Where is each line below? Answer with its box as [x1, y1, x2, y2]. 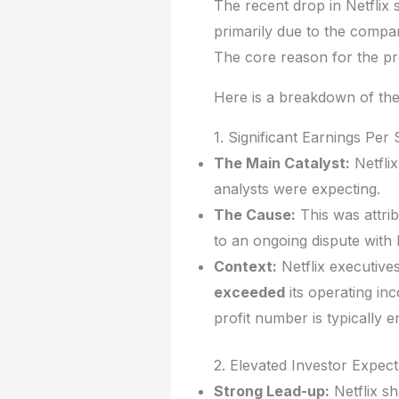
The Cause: [214, 205, 296, 224]
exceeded [214, 282, 285, 301]
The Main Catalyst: [214, 153, 350, 172]
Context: [214, 256, 277, 275]
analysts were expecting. [214, 179, 380, 198]
